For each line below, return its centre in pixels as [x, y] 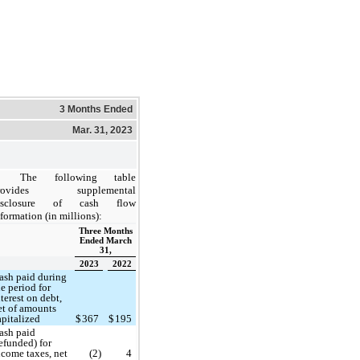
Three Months [105, 231]
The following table [78, 177]
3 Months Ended [96, 109]
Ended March [105, 240]
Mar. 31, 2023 [102, 130]
